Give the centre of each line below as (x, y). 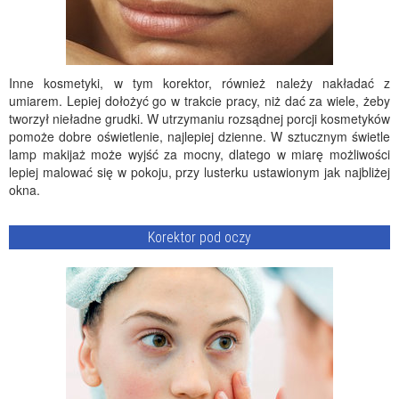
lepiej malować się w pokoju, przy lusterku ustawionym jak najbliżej (199, 172)
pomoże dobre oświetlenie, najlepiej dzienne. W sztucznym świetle (199, 136)
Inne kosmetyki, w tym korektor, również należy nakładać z (199, 83)
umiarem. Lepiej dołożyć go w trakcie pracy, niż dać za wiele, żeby (199, 101)
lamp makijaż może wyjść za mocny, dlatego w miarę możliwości (199, 154)
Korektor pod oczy (199, 237)
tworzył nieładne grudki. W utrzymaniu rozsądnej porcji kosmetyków (199, 118)
